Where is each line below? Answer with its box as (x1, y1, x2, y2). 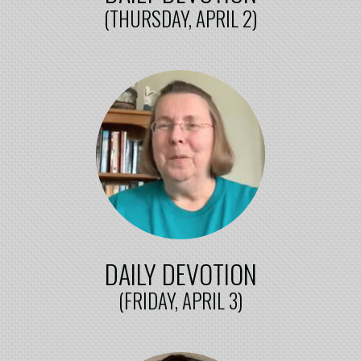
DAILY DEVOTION (104, 253, 257, 293)
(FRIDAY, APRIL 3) (118, 284, 243, 315)
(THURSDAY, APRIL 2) (104, 2, 257, 33)
